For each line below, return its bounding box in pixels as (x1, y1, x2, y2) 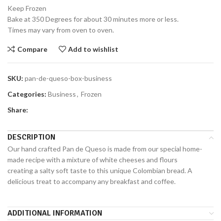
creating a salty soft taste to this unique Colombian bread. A (7, 166, 192, 175)
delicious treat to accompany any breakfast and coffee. (7, 177, 176, 186)
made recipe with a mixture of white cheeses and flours (7, 155, 178, 164)
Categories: (7, 90, 46, 99)
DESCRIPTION (7, 132, 55, 143)
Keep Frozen (7, 4, 46, 13)
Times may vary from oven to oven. (7, 26, 114, 35)
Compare (17, 44, 47, 53)
